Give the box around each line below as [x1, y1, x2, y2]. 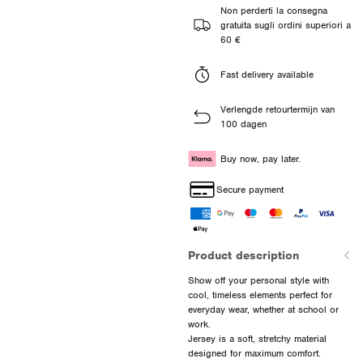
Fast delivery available [220, 67, 314, 81]
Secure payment [216, 182, 284, 196]
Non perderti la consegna [220, 3, 327, 17]
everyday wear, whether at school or [187, 302, 339, 316]
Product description [187, 247, 299, 263]
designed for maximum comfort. [187, 346, 321, 360]
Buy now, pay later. [220, 152, 301, 165]
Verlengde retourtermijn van [220, 102, 335, 116]
